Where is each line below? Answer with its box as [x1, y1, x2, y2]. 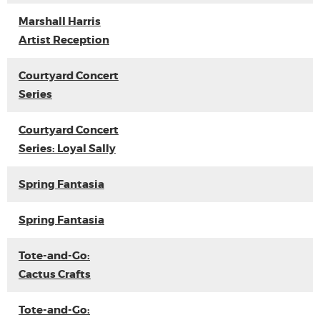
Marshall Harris [19, 14, 101, 29]
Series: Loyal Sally [19, 141, 116, 156]
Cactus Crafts [19, 267, 91, 281]
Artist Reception [19, 33, 109, 47]
